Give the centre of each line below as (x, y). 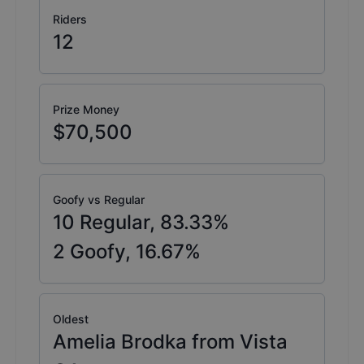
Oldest (71, 319)
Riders (70, 19)
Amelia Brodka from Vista (170, 342)
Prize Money (86, 110)
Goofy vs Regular (99, 200)
